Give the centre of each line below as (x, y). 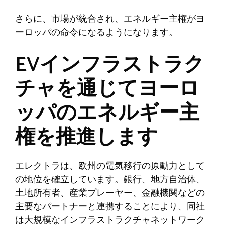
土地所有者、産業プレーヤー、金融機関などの (110, 193)
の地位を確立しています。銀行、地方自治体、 (110, 180)
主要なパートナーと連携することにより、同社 (110, 207)
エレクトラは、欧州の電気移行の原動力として (110, 166)
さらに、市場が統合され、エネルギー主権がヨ (110, 19)
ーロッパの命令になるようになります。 (96, 32)
